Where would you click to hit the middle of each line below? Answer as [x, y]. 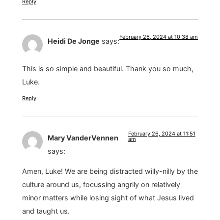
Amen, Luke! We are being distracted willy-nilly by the [110, 171]
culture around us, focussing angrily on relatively [101, 185]
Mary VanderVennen [83, 137]
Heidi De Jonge [73, 41]
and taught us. [46, 211]
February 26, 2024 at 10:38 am [159, 37]
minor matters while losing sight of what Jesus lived [108, 198]
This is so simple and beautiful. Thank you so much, [108, 69]
